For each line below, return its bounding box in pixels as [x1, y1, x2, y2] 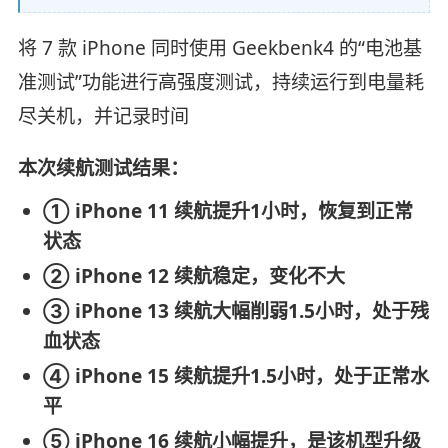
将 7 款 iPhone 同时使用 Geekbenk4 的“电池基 [17, 35, 422, 62]
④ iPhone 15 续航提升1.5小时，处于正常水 [42, 362, 429, 389]
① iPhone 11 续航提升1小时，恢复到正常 [42, 197, 413, 224]
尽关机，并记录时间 [17, 103, 189, 130]
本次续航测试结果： [17, 155, 189, 181]
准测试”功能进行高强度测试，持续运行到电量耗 [17, 69, 424, 96]
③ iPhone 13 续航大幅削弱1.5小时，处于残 [42, 297, 429, 324]
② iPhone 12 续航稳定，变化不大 [42, 262, 345, 289]
